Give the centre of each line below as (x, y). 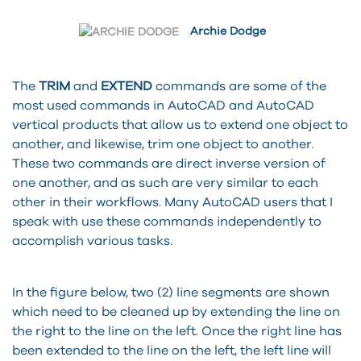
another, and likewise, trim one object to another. (163, 144)
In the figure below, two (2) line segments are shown (171, 292)
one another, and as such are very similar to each (165, 183)
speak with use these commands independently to (167, 221)
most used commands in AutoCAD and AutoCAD (163, 105)
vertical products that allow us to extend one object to (180, 124)
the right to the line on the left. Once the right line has (177, 331)
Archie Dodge (228, 31)
